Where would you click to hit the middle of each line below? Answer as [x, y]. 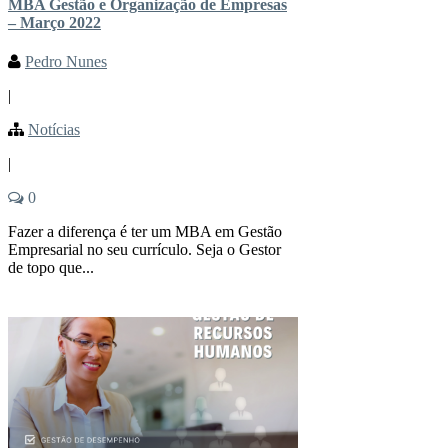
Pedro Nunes [66, 62]
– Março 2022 [54, 23]
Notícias [54, 130]
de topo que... [51, 268]
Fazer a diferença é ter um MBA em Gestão [145, 232]
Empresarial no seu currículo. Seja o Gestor [144, 250]
